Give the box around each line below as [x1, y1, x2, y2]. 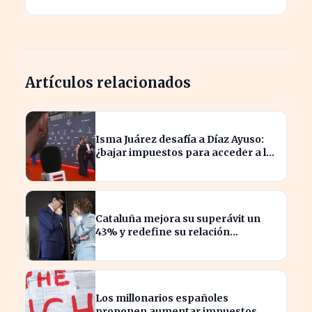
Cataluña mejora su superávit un [95, 212, 260, 226]
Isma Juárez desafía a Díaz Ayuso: [95, 133, 264, 146]
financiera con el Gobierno [95, 239, 231, 252]
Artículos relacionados [25, 74, 191, 92]
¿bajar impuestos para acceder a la [95, 146, 272, 159]
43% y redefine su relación [95, 226, 230, 239]
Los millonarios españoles [95, 292, 228, 305]
